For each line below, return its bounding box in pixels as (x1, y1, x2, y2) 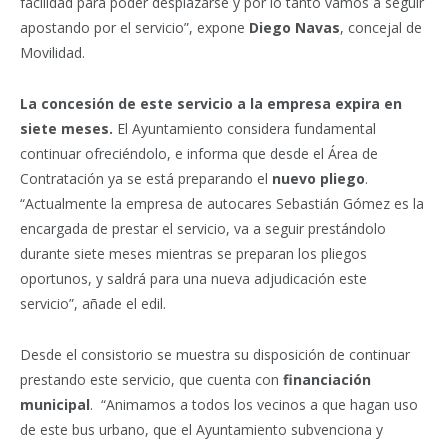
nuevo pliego (272, 169, 365, 189)
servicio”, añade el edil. (20, 294, 166, 314)
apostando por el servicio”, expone (20, 18, 249, 38)
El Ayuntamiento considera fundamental (113, 119, 376, 139)
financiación (283, 370, 371, 390)
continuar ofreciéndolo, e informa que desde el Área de (20, 144, 378, 164)
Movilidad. (20, 43, 85, 63)
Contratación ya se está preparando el (20, 169, 272, 189)
